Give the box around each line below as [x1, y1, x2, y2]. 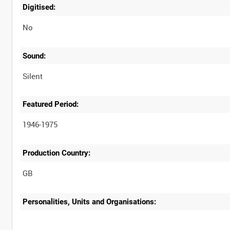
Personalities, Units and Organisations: [23, 197, 157, 206]
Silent [23, 70, 43, 81]
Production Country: [23, 148, 91, 158]
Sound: [23, 51, 46, 61]
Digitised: [23, 3, 56, 12]
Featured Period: [23, 100, 79, 109]
